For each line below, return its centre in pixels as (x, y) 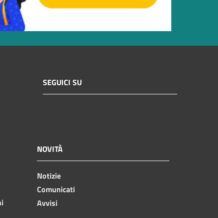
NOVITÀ (50, 149)
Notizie (49, 175)
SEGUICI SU (62, 82)
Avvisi (47, 203)
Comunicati (56, 189)
